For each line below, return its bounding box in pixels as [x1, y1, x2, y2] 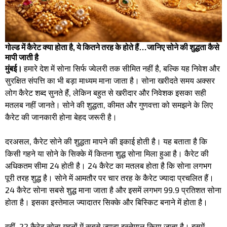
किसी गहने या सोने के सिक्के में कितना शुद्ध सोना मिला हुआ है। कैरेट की [5, 148, 209, 159]
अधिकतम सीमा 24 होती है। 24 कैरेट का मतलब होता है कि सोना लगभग [5, 161, 211, 171]
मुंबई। [5, 63, 24, 73]
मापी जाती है [5, 52, 39, 62]
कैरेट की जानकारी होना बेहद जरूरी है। [5, 112, 119, 122]
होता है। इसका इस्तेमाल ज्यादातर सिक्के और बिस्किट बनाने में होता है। [5, 197, 210, 207]
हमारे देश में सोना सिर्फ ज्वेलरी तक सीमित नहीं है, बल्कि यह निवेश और [24, 63, 220, 73]
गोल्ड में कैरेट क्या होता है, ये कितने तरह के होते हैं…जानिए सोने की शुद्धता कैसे [5, 42, 219, 52]
